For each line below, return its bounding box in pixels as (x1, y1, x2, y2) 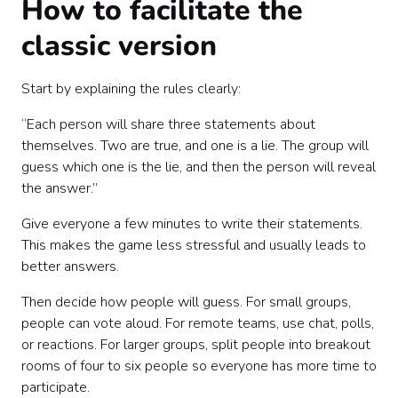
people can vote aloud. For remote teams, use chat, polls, (21, 314, 374, 333)
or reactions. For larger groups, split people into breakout (21, 335, 370, 354)
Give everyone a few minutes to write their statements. (21, 214, 362, 234)
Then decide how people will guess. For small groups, (21, 292, 351, 312)
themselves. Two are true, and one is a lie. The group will (21, 136, 369, 155)
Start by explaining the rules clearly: (21, 79, 241, 99)
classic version (21, 27, 217, 65)
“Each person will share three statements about (21, 115, 315, 134)
